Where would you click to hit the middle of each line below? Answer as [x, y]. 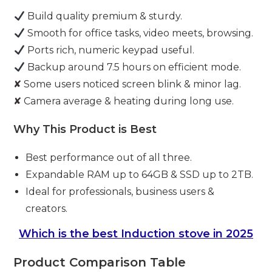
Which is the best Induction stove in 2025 [136, 234]
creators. [47, 209]
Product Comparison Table [100, 263]
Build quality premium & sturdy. [103, 16]
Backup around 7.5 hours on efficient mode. [133, 67]
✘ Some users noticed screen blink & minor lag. [127, 84]
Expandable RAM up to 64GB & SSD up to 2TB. [140, 175]
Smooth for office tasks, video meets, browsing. [139, 33]
